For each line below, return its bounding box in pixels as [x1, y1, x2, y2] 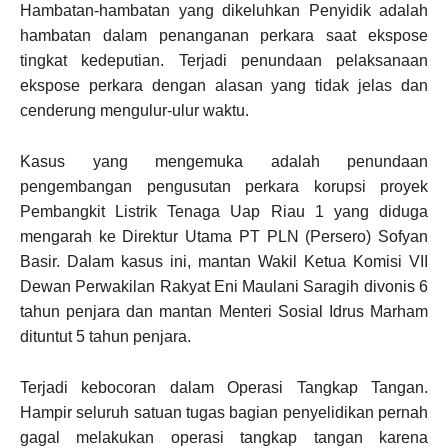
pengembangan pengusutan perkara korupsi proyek [20, 178, 428, 195]
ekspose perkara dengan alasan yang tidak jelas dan [20, 77, 428, 94]
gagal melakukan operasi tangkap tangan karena [20, 429, 428, 446]
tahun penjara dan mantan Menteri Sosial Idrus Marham [20, 303, 428, 320]
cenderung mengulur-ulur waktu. [20, 102, 249, 119]
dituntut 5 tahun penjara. [20, 328, 191, 345]
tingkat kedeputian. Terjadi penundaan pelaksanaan [20, 52, 428, 69]
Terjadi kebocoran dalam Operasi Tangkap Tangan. [20, 379, 428, 396]
